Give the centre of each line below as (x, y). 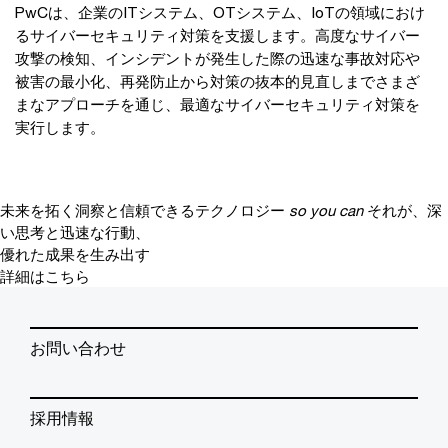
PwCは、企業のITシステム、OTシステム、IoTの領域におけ (220, 11)
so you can (326, 209)
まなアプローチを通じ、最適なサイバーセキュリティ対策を (217, 103)
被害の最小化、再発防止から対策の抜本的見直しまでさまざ (217, 80)
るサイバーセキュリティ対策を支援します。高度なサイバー (217, 34)
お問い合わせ (78, 347)
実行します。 (60, 126)
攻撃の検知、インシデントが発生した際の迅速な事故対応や (217, 57)
